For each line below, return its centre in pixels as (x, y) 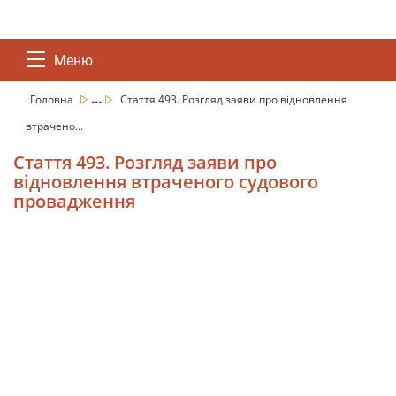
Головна (53, 99)
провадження (74, 201)
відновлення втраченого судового (166, 182)
